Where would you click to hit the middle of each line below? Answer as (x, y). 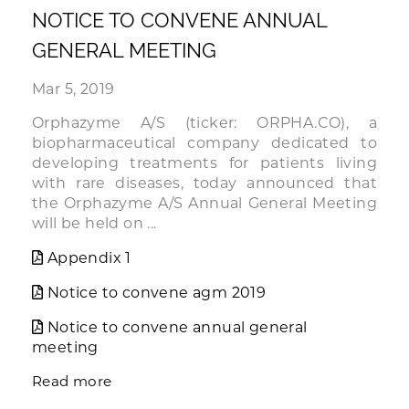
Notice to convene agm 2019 (157, 293)
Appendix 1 (89, 258)
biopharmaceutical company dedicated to (204, 143)
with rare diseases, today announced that (204, 183)
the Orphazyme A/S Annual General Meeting (204, 203)
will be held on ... (94, 223)
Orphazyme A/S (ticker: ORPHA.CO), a (204, 123)
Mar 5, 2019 (73, 89)
